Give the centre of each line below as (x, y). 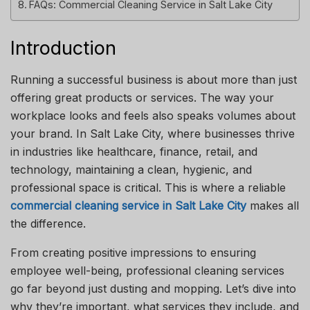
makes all (273, 206)
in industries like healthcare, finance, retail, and (134, 152)
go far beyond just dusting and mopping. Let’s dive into (153, 289)
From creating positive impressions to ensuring (133, 253)
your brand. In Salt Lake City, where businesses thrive (153, 134)
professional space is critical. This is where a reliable (148, 188)
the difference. (48, 224)
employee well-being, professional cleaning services (147, 271)
